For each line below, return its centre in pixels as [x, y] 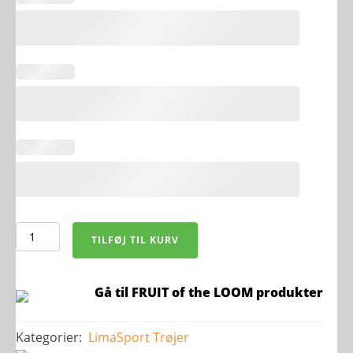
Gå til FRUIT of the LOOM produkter [209, 292]
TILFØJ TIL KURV [135, 240]
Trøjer [171, 337]
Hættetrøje [39, 247]
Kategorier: [49, 337]
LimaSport [119, 337]
